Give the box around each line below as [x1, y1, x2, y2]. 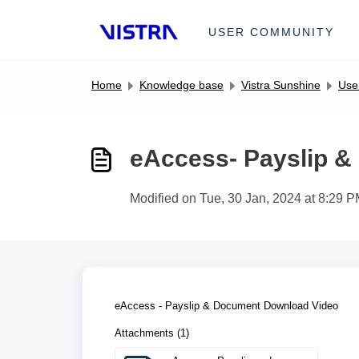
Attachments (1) [115, 327, 189, 339]
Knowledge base [139, 79, 224, 91]
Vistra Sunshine [241, 79, 321, 91]
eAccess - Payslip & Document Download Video [115, 300, 338, 312]
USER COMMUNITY [208, 25, 335, 38]
